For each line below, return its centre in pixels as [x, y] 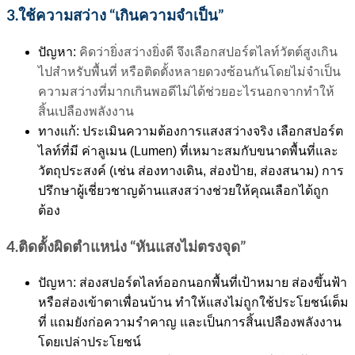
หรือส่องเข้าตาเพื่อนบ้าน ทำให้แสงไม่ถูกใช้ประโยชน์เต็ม [193, 303]
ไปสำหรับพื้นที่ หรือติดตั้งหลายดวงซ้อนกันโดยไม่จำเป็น [189, 71]
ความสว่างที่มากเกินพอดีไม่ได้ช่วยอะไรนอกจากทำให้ [186, 91]
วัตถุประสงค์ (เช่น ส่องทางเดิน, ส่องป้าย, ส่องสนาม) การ [191, 170]
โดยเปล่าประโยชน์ [90, 342]
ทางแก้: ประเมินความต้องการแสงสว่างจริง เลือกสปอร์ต [191, 131]
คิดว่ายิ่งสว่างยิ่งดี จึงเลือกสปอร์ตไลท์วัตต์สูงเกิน [207, 52]
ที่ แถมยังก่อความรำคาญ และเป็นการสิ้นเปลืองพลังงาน [190, 323]
